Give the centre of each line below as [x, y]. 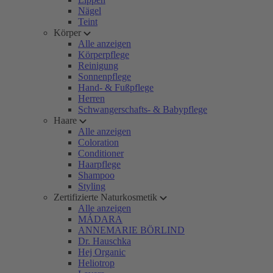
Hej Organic [102, 252]
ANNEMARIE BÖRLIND [131, 230]
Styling [92, 186]
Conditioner [101, 153]
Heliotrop [96, 263]
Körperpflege [104, 55]
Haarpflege [99, 164]
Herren [91, 98]
